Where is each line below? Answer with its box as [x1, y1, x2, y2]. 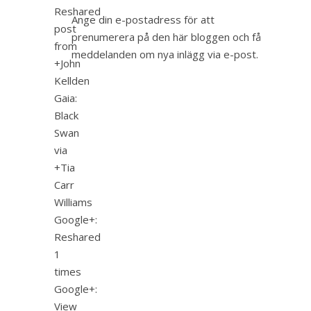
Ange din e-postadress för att [72, 12, 215, 27]
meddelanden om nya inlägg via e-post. [72, 47, 258, 62]
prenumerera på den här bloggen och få [72, 30, 261, 44]
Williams [54, 194, 95, 209]
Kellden [54, 73, 90, 87]
